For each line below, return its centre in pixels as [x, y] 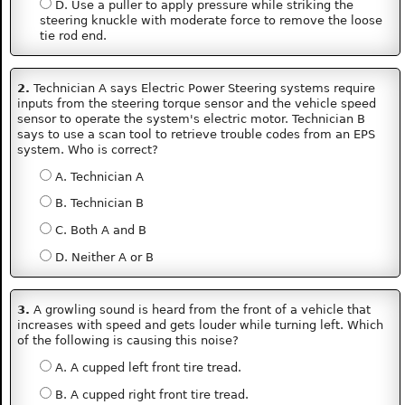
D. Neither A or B [102, 257]
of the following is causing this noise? [128, 340]
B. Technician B [97, 203]
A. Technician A [97, 176]
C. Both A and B [99, 231]
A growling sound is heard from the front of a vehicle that [201, 309]
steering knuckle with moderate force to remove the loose [211, 20]
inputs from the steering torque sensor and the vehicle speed [197, 103]
